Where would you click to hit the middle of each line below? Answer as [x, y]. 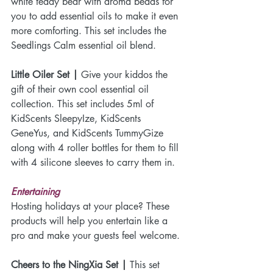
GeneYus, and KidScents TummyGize [89, 133]
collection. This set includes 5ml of [84, 104]
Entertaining [35, 191]
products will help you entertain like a [91, 221]
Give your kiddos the [124, 74]
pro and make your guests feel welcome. [95, 235]
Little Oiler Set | [44, 74]
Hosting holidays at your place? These [92, 206]
